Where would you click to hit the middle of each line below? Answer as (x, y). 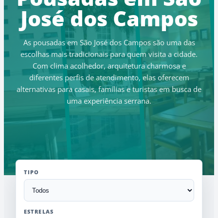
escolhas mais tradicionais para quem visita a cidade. (109, 54)
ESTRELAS (39, 211)
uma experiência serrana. (109, 101)
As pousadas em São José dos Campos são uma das (109, 42)
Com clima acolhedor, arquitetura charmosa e (109, 66)
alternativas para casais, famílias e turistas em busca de (109, 89)
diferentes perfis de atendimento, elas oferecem (109, 77)
